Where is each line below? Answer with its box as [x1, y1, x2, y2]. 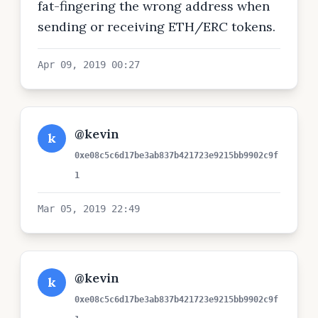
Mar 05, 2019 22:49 [38, 203, 140, 214]
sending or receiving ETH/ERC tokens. [38, 18, 275, 35]
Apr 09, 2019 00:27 [38, 59, 140, 70]
